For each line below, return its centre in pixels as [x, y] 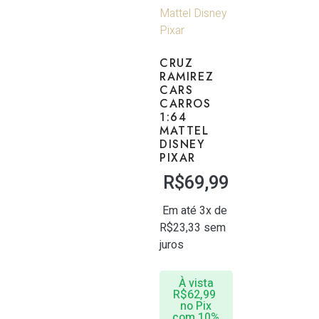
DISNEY [183, 144]
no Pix [196, 306]
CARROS [185, 103]
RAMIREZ [187, 76]
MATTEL [184, 130]
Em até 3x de [195, 210]
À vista [196, 283]
